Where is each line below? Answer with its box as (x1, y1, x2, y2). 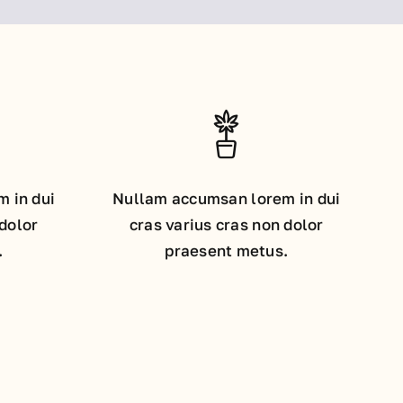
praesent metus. (165, 240, 289, 260)
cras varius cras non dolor (129, 214, 324, 234)
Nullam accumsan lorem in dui (112, 188, 341, 208)
